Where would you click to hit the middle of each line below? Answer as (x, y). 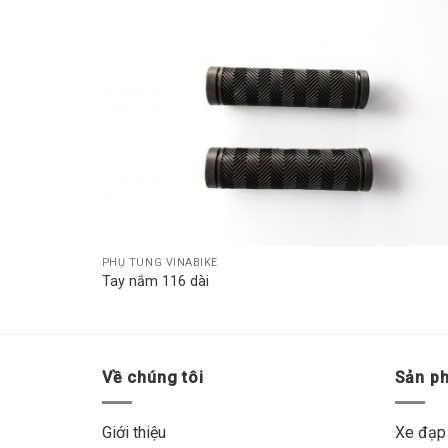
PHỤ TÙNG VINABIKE (159, 262)
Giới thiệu (134, 432)
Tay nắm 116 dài (155, 282)
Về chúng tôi (153, 378)
